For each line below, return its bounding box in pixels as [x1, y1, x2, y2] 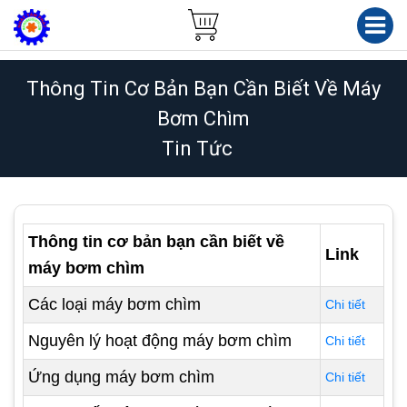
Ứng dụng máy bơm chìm [28, 368, 214, 386]
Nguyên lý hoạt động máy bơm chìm [28, 332, 292, 350]
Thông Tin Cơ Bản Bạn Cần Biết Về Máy [26, 77, 381, 100]
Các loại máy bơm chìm [28, 295, 201, 313]
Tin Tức [161, 137, 233, 160]
